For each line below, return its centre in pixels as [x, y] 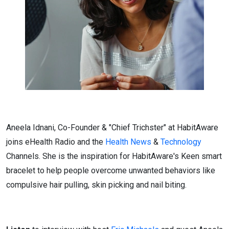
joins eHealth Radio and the [56, 142]
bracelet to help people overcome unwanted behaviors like [111, 170]
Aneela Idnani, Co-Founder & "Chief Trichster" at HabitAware [112, 128]
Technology [181, 142]
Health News [128, 142]
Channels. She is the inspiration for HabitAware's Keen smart [114, 156]
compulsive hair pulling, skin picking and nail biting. [96, 185]
